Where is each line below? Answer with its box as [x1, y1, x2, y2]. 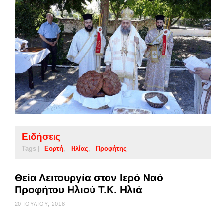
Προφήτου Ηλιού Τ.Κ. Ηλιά [15, 183, 142, 195]
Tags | [22, 145, 40, 152]
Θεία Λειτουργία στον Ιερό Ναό [15, 171, 163, 183]
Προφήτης [96, 145, 127, 152]
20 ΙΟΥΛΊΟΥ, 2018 [15, 200, 65, 207]
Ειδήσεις [22, 131, 60, 142]
